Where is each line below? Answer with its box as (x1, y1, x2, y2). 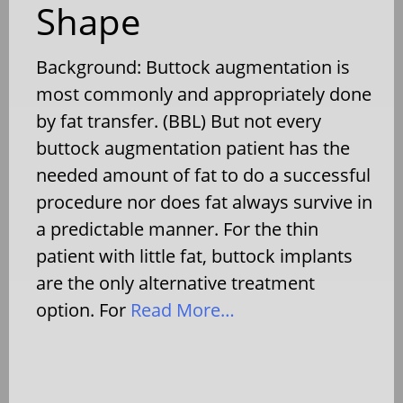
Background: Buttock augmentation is (36, 54, 350, 79)
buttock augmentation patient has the (36, 135, 350, 160)
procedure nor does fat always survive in (36, 189, 372, 214)
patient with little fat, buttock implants (36, 243, 353, 268)
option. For (36, 297, 126, 322)
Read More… (126, 297, 235, 322)
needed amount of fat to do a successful (36, 162, 371, 187)
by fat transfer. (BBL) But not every (36, 108, 321, 133)
